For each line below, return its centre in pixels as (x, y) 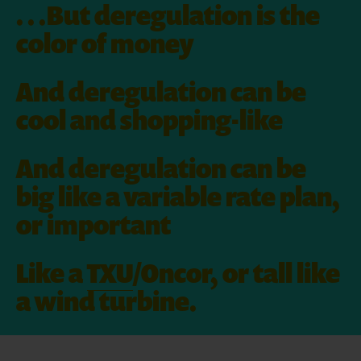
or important (93, 224)
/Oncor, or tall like (237, 272)
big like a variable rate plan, (178, 196)
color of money (105, 43)
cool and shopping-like (149, 119)
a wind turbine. (106, 301)
